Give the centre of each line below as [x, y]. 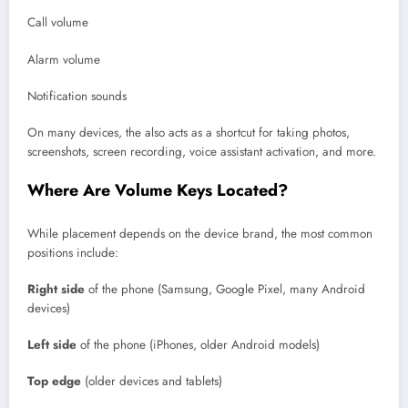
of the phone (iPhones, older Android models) [198, 345]
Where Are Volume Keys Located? [158, 191]
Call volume [58, 23]
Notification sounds [77, 96]
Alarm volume [64, 59]
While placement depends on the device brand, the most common [200, 233]
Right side [56, 289]
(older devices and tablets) [152, 382]
